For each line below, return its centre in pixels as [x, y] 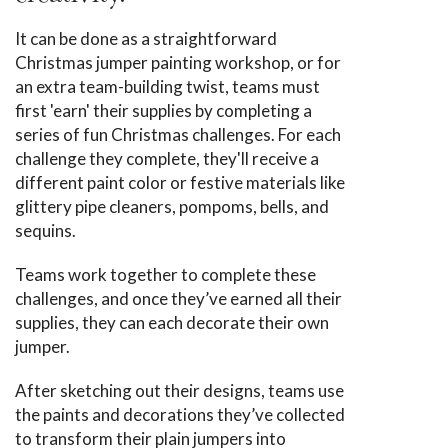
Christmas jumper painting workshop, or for [178, 62]
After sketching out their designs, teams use [179, 390]
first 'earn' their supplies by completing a [163, 110]
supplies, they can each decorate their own [172, 322]
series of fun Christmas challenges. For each [178, 134]
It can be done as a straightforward [146, 38]
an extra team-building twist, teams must [167, 86]
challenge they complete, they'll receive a [167, 158]
